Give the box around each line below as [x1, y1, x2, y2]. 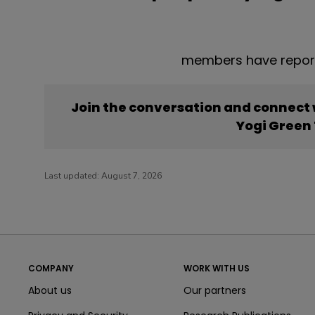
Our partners [183, 283, 246, 298]
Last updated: [44, 170, 101, 182]
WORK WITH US [183, 262, 250, 275]
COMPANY [28, 262, 74, 275]
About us [28, 283, 72, 298]
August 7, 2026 [101, 170, 162, 182]
